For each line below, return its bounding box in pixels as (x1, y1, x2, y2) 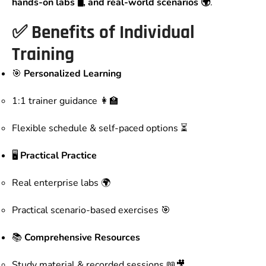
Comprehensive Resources (24, 231, 140, 245)
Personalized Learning (24, 67, 122, 81)
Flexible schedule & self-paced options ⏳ (12, 122, 188, 135)
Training (12, 43, 74, 67)
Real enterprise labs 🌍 (12, 176, 110, 190)
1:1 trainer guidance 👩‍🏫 (12, 94, 119, 108)
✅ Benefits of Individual (12, 21, 195, 45)
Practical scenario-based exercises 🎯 (12, 204, 170, 217)
